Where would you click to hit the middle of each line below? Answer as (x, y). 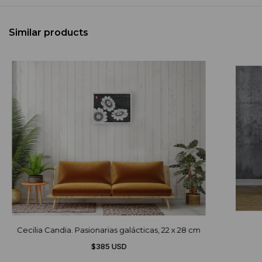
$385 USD (109, 246)
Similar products (49, 32)
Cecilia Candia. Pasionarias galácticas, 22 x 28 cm (109, 230)
